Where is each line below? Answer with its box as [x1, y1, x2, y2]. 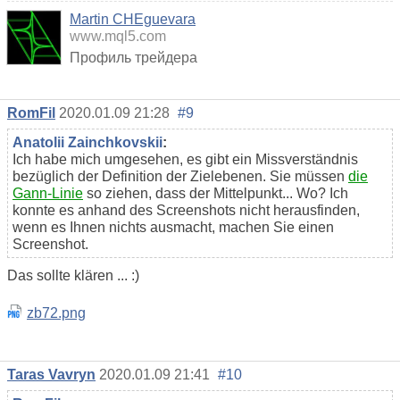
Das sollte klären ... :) [7, 267, 139, 283]
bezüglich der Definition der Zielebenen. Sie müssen [12, 168, 348, 184]
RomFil [7, 104, 55, 121]
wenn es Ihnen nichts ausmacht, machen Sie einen [12, 219, 334, 235]
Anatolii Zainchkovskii [12, 134, 162, 150]
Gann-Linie [12, 185, 83, 201]
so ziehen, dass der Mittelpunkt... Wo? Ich [83, 185, 348, 201]
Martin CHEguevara [70, 11, 196, 27]
